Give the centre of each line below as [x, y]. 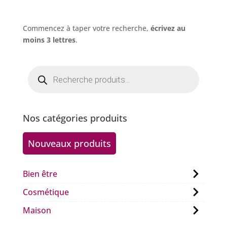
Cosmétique [46, 192]
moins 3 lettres [49, 40]
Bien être [40, 174]
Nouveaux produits [69, 144]
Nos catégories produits [75, 118]
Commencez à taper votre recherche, [86, 28]
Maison [37, 211]
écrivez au [168, 28]
